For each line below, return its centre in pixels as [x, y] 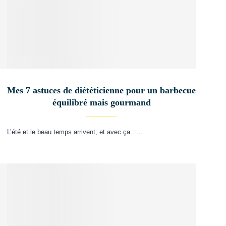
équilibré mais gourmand [101, 102]
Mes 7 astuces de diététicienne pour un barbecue [102, 90]
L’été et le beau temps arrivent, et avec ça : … [75, 132]
